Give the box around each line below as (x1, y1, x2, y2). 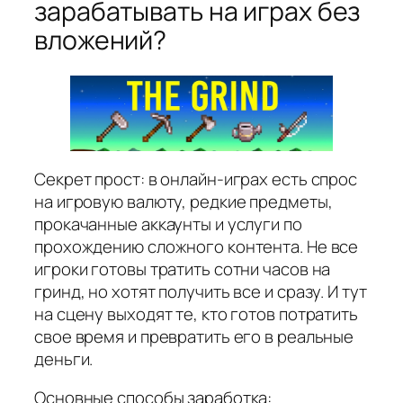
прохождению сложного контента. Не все (34, 234, 359, 258)
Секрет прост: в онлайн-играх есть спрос (34, 166, 358, 191)
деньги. (34, 346, 94, 371)
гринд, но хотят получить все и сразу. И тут (34, 279, 367, 303)
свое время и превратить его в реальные (34, 324, 354, 348)
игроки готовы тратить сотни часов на (34, 256, 331, 281)
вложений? (34, 22, 167, 58)
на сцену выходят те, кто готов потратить (34, 301, 358, 326)
